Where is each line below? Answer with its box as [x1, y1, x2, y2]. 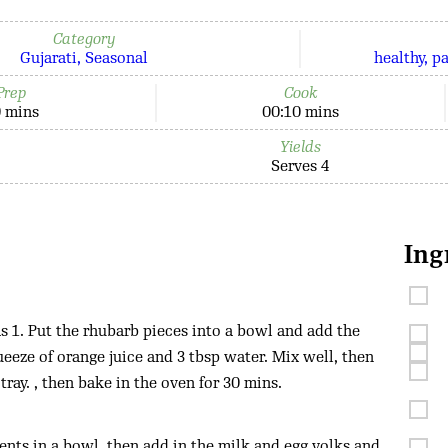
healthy [373, 48, 424, 68]
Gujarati [19, 48, 77, 68]
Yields [279, 137, 321, 157]
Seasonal [84, 48, 148, 68]
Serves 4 [271, 156, 330, 176]
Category [52, 29, 115, 49]
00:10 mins [261, 102, 339, 122]
